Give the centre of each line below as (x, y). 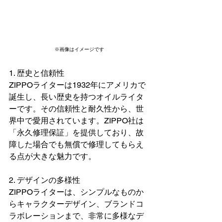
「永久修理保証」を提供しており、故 (76, 133)
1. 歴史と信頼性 (37, 73)
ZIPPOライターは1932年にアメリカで (77, 85)
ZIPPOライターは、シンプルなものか (76, 192)
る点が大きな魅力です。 (53, 156)
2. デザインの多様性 (45, 180)
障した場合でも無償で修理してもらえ (76, 144)
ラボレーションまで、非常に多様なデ (76, 216)
